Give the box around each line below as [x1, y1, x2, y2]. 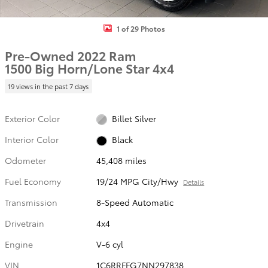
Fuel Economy [5, 175, 61, 187]
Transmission [5, 196, 57, 208]
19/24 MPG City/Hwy [96, 175, 179, 187]
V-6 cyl [96, 238, 124, 250]
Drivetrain [5, 217, 44, 229]
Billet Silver [111, 112, 156, 124]
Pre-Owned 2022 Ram [5, 47, 136, 64]
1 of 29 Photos [116, 23, 165, 33]
